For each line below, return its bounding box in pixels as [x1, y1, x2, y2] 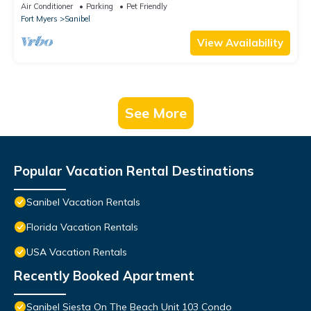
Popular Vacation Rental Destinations [14, 162, 254, 180]
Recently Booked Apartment [14, 267, 194, 285]
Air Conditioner [21, 1, 73, 12]
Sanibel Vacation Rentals [26, 196, 140, 209]
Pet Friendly [126, 1, 167, 12]
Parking [86, 1, 113, 12]
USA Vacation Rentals [26, 246, 127, 259]
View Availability [197, 36, 283, 50]
